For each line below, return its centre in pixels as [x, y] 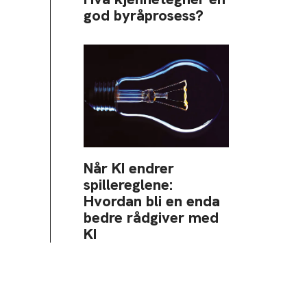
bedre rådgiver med [151, 217]
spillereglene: [128, 184]
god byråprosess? [144, 15]
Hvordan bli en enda [152, 201]
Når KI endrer [129, 168]
